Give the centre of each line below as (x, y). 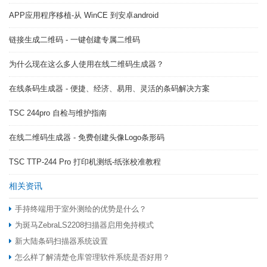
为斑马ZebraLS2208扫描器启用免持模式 (84, 225)
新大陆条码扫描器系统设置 (61, 241)
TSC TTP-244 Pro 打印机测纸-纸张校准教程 (85, 162)
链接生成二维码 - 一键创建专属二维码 (74, 40)
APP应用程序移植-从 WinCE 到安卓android (84, 15)
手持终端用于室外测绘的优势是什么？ (81, 209)
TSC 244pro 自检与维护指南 (58, 113)
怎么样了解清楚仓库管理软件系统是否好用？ (92, 257)
